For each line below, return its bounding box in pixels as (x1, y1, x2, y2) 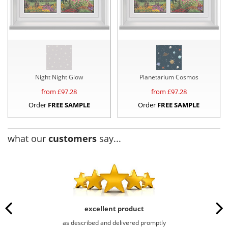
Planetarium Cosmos (139, 73, 198, 82)
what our (8, 132, 48, 145)
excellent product (84, 204, 144, 214)
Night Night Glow (35, 73, 83, 82)
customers (48, 132, 97, 145)
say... (97, 132, 121, 145)
